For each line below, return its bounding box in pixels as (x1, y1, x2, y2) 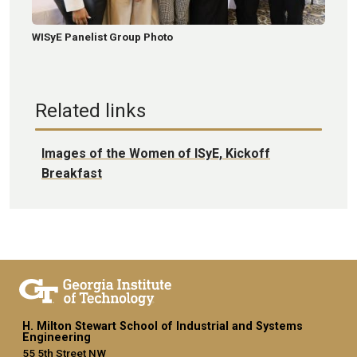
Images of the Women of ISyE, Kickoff (41, 145, 270, 161)
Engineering (22, 331, 91, 345)
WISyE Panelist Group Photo (32, 29, 173, 43)
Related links (35, 99, 146, 122)
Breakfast (41, 165, 102, 181)
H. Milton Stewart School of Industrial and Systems (22, 320, 303, 334)
